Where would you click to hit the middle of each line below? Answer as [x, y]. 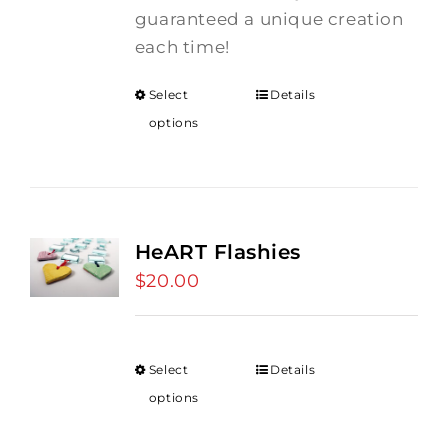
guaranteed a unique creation [269, 19]
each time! [186, 47]
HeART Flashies [217, 252]
